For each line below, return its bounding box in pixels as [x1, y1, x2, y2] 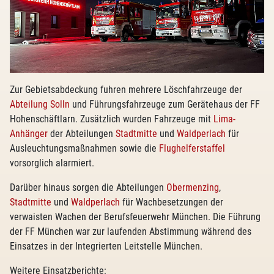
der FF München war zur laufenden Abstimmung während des [10, 226, 251, 237]
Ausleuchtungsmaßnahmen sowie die [10, 143, 159, 154]
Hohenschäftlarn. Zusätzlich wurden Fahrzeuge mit [10, 113, 213, 125]
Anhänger [10, 128, 48, 139]
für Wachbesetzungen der [120, 196, 223, 208]
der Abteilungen [48, 128, 116, 139]
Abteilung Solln [10, 98, 70, 110]
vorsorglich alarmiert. [10, 157, 94, 169]
